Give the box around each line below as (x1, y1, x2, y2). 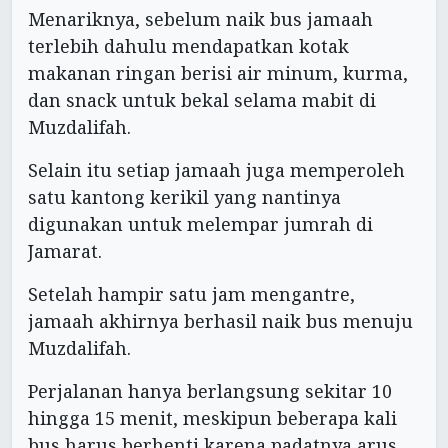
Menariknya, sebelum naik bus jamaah (28, 6, 373, 31)
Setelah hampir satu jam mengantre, (28, 281, 355, 306)
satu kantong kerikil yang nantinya (28, 184, 341, 209)
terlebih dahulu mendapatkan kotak (28, 33, 349, 58)
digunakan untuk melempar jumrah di (28, 211, 373, 236)
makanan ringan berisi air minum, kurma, (28, 60, 408, 85)
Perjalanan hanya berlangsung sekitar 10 (28, 378, 392, 403)
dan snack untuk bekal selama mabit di (28, 87, 376, 112)
